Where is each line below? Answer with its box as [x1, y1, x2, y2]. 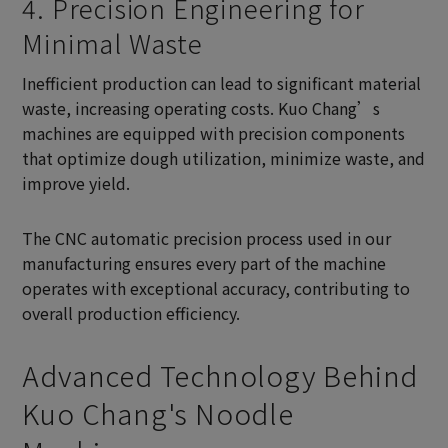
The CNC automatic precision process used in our [22, 225, 392, 250]
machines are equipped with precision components [22, 120, 406, 145]
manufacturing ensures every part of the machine [22, 250, 387, 275]
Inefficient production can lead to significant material [22, 70, 422, 95]
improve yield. [22, 170, 131, 195]
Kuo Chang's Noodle [22, 392, 294, 433]
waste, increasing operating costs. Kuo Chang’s [22, 95, 381, 120]
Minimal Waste [22, 23, 203, 61]
